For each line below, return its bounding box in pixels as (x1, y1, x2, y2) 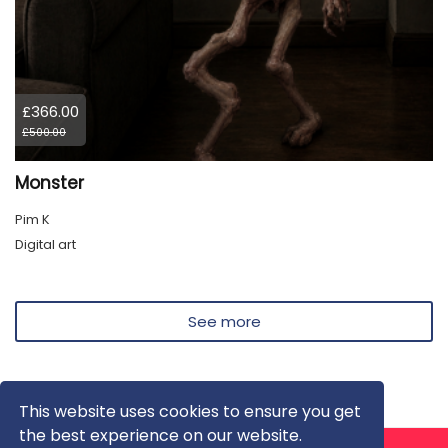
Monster (15, 171, 84, 196)
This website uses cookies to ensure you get (19, 399, 362, 423)
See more (187, 311, 261, 333)
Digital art (15, 235, 76, 255)
